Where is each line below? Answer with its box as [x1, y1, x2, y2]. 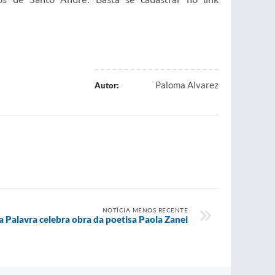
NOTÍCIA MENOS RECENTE [102, 206, 188, 214]
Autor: [94, 80, 119, 90]
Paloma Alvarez [155, 79, 219, 90]
